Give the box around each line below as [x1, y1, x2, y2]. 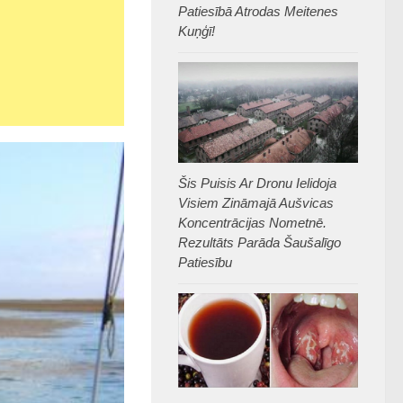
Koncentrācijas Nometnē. [178, 215, 327, 231]
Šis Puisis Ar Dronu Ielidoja [178, 175, 336, 192]
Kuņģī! [178, 22, 215, 39]
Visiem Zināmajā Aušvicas [178, 195, 334, 211]
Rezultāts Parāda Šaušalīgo [178, 235, 341, 251]
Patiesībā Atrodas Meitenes [178, 3, 338, 19]
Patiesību [178, 255, 232, 271]
